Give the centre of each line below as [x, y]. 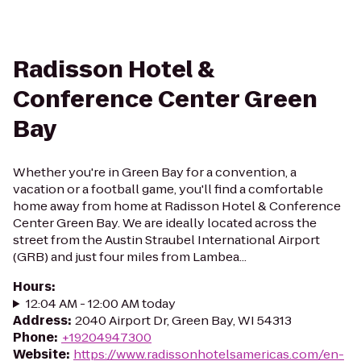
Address [40, 320]
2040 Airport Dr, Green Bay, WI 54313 [183, 320]
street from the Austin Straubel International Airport [166, 240]
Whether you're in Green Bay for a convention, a [155, 172]
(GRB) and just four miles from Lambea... [130, 257]
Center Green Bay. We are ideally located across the [165, 223]
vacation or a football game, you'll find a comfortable [168, 189]
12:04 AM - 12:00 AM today [100, 303]
